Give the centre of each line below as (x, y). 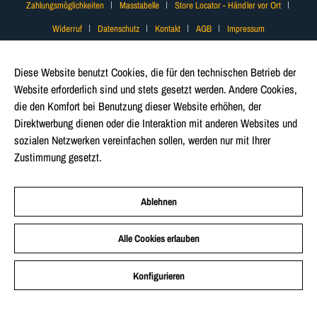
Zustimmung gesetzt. (59, 157)
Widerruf (67, 28)
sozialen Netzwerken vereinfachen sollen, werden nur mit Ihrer (142, 140)
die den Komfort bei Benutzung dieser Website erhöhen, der (138, 106)
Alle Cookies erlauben (158, 238)
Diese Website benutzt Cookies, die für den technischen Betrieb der (155, 72)
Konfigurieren (158, 276)
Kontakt (168, 28)
